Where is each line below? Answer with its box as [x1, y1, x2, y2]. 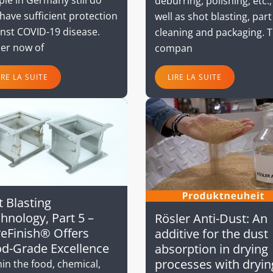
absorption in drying [155, 240, 268, 257]
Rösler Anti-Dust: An [155, 210, 268, 227]
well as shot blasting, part [155, 9, 272, 23]
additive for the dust [155, 225, 268, 242]
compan [155, 41, 193, 55]
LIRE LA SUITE [168, 71, 222, 82]
